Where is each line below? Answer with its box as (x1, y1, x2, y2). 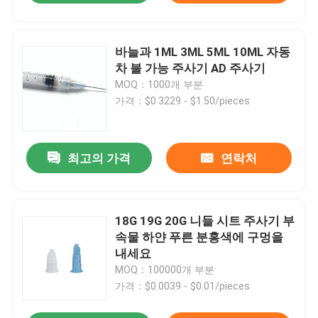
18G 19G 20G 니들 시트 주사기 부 (115, 214, 295, 229)
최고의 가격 (67, 151, 131, 166)
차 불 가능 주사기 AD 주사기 (115, 60, 266, 75)
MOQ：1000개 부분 (115, 78, 204, 90)
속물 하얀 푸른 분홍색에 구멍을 (115, 230, 284, 245)
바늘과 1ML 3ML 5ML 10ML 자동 (115, 44, 291, 59)
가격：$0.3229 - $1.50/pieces (115, 94, 251, 106)
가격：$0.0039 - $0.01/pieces (115, 280, 251, 292)
